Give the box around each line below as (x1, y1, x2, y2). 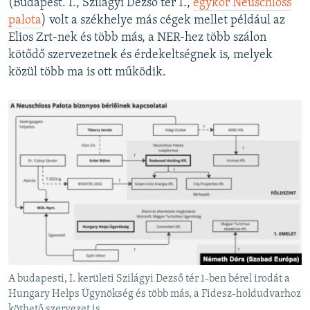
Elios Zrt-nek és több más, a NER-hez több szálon (8, 30, 266, 44)
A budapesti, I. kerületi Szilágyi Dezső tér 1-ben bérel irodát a (8, 273, 290, 284)
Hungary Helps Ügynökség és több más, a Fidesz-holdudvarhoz (8, 288, 301, 300)
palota (8, 13, 42, 27)
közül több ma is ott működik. (8, 65, 166, 79)
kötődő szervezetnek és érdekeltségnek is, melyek (8, 48, 273, 62)
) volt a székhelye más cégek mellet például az (42, 13, 285, 27)
